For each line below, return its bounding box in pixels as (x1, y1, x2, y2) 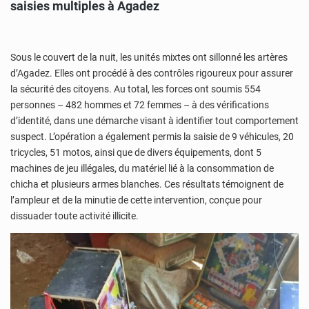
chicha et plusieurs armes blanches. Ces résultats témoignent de (10, 179, 283, 190)
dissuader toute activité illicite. (10, 210, 139, 222)
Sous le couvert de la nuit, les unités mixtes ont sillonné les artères (10, 52, 288, 63)
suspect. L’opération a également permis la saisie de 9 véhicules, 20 (10, 131, 294, 143)
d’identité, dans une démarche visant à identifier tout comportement (10, 115, 299, 127)
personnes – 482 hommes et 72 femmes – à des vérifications (10, 99, 269, 111)
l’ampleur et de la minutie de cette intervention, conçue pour (10, 195, 262, 206)
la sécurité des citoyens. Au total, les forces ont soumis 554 (10, 83, 261, 95)
